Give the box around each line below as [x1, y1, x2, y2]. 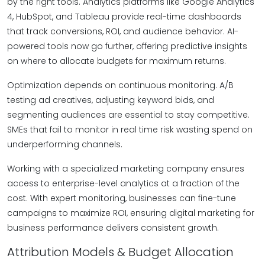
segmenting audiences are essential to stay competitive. [7, 109, 250, 121]
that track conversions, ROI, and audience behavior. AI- [7, 25, 238, 37]
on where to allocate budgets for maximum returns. [7, 55, 226, 67]
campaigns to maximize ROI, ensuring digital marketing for [7, 207, 254, 219]
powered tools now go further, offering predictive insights [7, 40, 247, 52]
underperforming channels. [7, 138, 122, 150]
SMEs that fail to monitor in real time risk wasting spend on [7, 124, 253, 135]
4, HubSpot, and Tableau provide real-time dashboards [7, 11, 241, 22]
